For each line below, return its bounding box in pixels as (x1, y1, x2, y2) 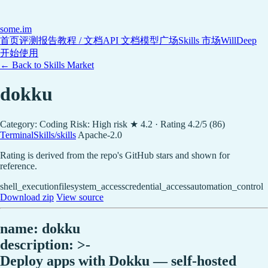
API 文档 (103, 35, 140, 45)
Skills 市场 (178, 35, 221, 45)
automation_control (190, 181, 263, 191)
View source (56, 191, 103, 202)
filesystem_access (59, 181, 125, 191)
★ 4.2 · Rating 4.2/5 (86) (130, 118, 225, 129)
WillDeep (221, 35, 257, 45)
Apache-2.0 (78, 129, 122, 140)
